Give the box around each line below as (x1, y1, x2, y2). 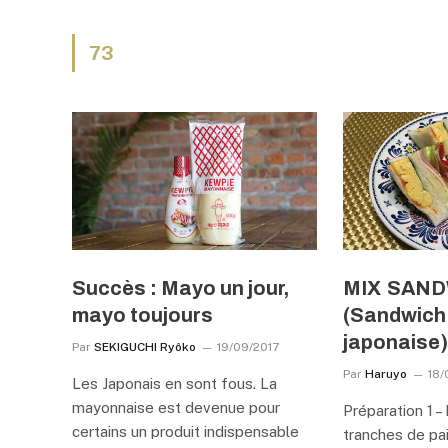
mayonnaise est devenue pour (72, 398, 280, 416)
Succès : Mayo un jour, (72, 276, 289, 299)
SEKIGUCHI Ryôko (94, 339, 196, 354)
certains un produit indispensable (72, 422, 299, 440)
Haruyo (365, 366, 408, 381)
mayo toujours (72, 303, 213, 326)
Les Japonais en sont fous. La (72, 374, 277, 392)
